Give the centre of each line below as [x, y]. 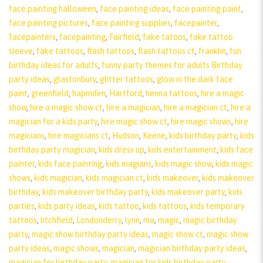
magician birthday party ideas [192, 248]
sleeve [21, 51]
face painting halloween [53, 9]
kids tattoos [165, 206]
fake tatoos [164, 37]
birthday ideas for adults [53, 65]
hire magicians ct [78, 135]
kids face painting [70, 163]
